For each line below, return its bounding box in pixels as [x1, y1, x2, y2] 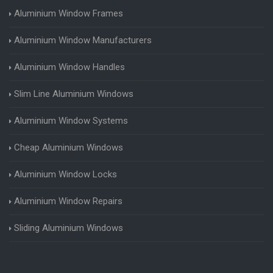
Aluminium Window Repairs [14, 195, 122, 207]
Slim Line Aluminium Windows [14, 88, 133, 99]
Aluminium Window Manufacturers [14, 34, 152, 46]
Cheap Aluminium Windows [14, 141, 123, 153]
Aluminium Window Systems [14, 115, 128, 126]
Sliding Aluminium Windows [14, 222, 123, 233]
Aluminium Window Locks [14, 168, 117, 180]
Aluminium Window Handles [14, 61, 125, 73]
